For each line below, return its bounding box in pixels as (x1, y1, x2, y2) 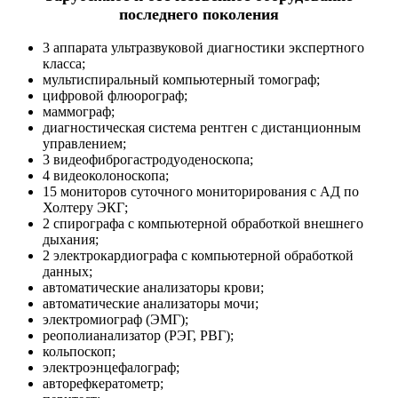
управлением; (43, 135, 126, 151)
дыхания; (43, 231, 99, 247)
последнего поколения (119, 4, 279, 23)
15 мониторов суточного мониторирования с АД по (43, 183, 359, 199)
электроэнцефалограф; (43, 359, 179, 375)
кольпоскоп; (43, 343, 115, 359)
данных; (43, 263, 92, 279)
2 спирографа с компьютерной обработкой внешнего (43, 215, 363, 231)
